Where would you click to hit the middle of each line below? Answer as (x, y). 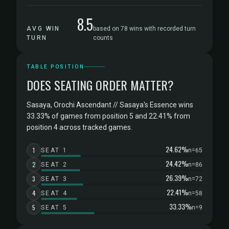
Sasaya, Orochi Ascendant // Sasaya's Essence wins (110, 105)
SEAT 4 (54, 193)
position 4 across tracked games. (79, 127)
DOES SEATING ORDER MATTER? (100, 85)
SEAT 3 (54, 179)
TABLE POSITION (55, 67)
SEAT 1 (54, 150)
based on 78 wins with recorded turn (144, 29)
